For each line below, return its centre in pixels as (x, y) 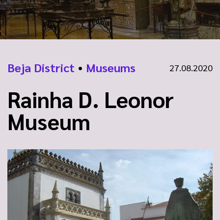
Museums (111, 67)
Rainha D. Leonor (91, 99)
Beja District (41, 67)
